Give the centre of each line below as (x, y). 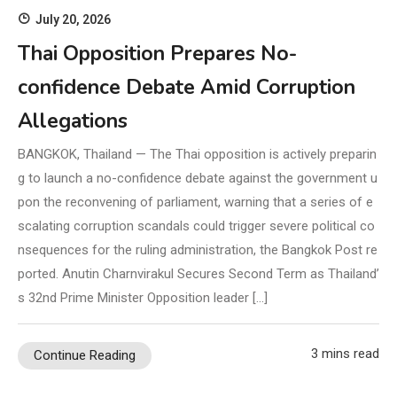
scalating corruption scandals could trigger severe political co (196, 226)
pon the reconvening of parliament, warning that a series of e (195, 202)
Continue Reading (85, 356)
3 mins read (345, 354)
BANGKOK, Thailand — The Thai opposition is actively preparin (197, 155)
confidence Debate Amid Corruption (187, 88)
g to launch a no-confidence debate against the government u (198, 179)
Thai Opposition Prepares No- (157, 54)
